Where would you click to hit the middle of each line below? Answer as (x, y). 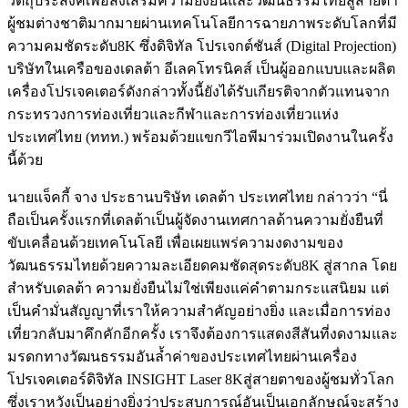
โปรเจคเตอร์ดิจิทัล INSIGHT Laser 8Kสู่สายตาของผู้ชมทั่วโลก (201, 379)
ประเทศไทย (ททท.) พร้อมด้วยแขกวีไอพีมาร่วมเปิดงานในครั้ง (200, 137)
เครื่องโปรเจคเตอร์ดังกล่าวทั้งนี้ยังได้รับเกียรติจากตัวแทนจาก (199, 91)
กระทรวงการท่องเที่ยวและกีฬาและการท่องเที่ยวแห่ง (173, 114)
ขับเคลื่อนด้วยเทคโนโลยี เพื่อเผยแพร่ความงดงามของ (175, 242)
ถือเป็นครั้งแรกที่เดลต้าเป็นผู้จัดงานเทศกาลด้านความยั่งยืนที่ (195, 219)
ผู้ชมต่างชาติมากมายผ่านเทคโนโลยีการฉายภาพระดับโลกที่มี (202, 23)
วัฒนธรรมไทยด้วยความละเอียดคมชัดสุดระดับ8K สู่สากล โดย (202, 265)
